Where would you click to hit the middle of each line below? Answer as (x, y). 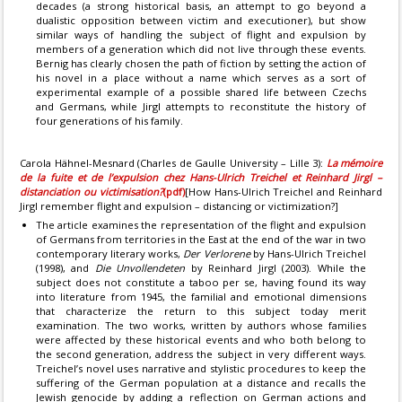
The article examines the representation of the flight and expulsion (201, 225)
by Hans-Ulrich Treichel (308, 253)
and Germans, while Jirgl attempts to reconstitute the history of (201, 106)
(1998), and (66, 268)
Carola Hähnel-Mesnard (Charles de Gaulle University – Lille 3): (173, 163)
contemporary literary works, (110, 253)
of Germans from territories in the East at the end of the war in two (201, 239)
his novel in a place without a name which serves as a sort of (201, 78)
